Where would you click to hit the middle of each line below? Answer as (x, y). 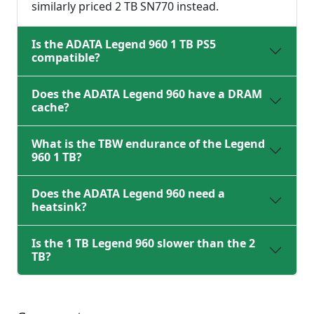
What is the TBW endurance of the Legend (148, 144)
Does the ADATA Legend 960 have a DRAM (147, 94)
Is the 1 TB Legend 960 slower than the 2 (143, 244)
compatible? (66, 58)
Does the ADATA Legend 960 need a (128, 194)
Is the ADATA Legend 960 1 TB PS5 (124, 45)
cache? (50, 108)
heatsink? (59, 207)
